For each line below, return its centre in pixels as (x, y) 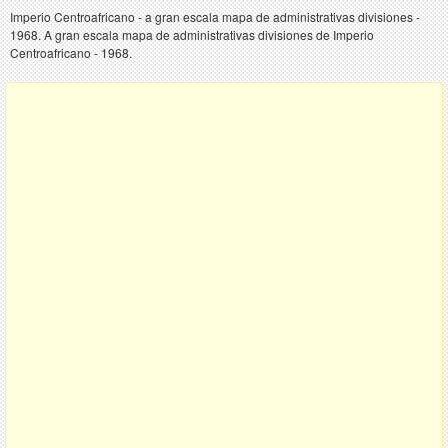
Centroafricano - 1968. (71, 52)
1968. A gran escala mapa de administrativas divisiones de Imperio (192, 34)
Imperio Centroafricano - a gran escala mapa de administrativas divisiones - (215, 16)
